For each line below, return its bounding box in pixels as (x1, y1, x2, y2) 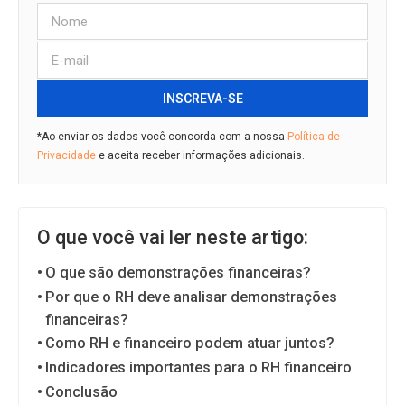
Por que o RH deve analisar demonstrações (45, 288, 338, 306)
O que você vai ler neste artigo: (37, 225, 308, 249)
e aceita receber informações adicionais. (96, 149, 305, 162)
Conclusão (45, 383, 118, 400)
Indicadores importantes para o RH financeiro (45, 359, 353, 376)
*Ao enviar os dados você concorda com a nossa (37, 130, 287, 143)
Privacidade (37, 149, 96, 162)
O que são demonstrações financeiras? (45, 264, 312, 281)
